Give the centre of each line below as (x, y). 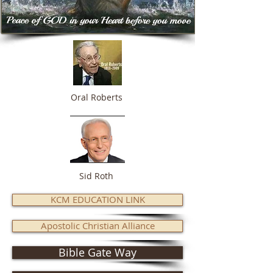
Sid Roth (97, 176)
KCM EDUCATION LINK (97, 199)
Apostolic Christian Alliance (97, 225)
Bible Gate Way (97, 252)
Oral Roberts (97, 97)
